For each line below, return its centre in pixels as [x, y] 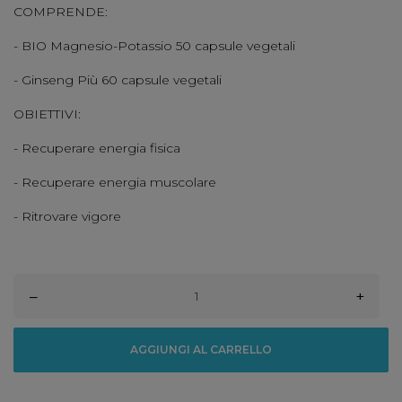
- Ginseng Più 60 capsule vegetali [118, 80]
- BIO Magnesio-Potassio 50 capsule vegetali [154, 46]
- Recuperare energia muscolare [115, 183]
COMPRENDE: [61, 12]
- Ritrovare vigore [67, 217]
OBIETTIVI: [47, 114]
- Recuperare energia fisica [97, 149]
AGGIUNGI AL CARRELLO [201, 350]
